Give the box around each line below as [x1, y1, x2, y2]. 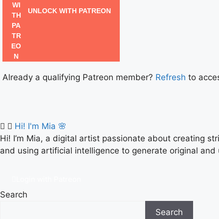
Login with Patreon [16, 174, 81, 184]
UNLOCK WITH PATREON [26, 7, 111, 15]
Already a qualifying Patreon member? [2, 72, 155, 82]
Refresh [155, 72, 186, 82]
